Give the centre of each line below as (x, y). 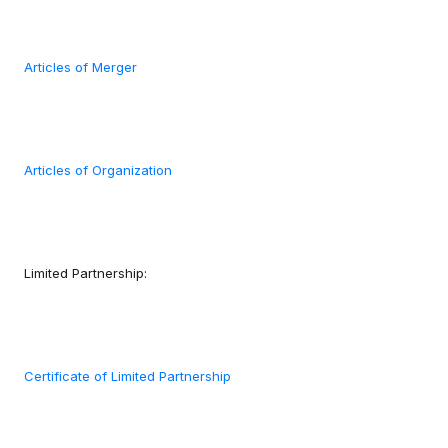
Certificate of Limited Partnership (127, 376)
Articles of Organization (98, 170)
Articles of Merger (80, 67)
